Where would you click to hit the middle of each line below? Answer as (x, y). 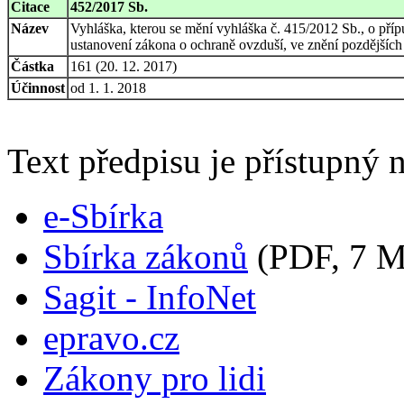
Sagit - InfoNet (150, 297)
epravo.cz (111, 337)
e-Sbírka (103, 216)
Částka (32, 66)
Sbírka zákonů (146, 256)
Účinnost (38, 87)
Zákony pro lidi (155, 378)
